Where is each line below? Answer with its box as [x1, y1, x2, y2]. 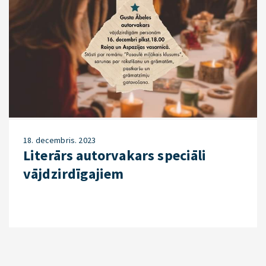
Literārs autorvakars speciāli [23, 145, 207, 164]
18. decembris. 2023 [23, 134, 96, 145]
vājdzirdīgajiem [23, 164, 124, 183]
